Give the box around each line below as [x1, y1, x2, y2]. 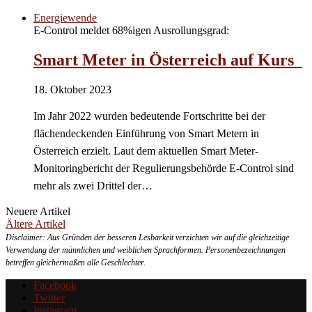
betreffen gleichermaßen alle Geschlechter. [6, 258, 146, 267]
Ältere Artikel [6, 218, 65, 230]
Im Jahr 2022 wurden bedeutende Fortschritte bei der [33, 110, 265, 122]
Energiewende [33, 12, 97, 24]
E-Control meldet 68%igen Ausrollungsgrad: [33, 24, 229, 37]
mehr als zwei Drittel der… [33, 180, 153, 192]
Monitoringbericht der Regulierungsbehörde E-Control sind [33, 162, 294, 174]
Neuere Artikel [6, 205, 70, 217]
